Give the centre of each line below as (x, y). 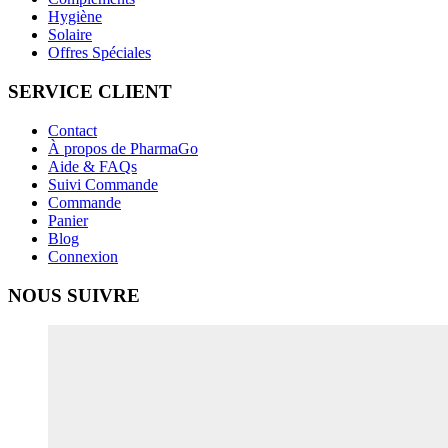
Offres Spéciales (99, 53)
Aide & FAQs (92, 166)
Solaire (70, 35)
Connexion (83, 256)
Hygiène (75, 17)
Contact (72, 130)
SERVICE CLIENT (90, 92)
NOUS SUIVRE (74, 295)
